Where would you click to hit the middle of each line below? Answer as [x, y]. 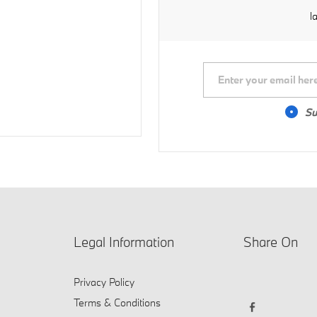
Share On [271, 242]
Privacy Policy [104, 282]
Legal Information [124, 242]
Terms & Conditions [117, 302]
